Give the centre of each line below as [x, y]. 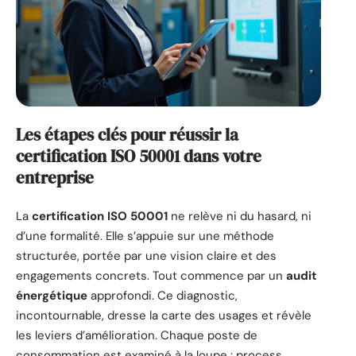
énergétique [52, 295]
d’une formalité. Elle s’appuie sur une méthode [145, 236]
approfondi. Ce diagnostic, [163, 295]
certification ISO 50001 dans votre [139, 157]
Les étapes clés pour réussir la [127, 135]
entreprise [55, 178]
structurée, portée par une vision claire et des [146, 255]
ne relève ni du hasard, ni [240, 216]
